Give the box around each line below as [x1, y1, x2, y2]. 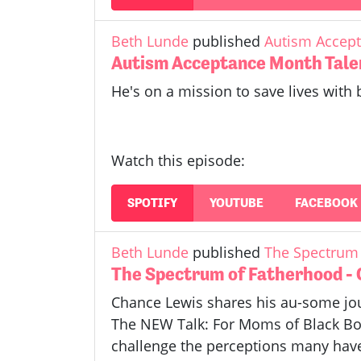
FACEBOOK [294, 194, 358, 210]
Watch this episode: [111, 151, 245, 171]
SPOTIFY [127, 194, 178, 210]
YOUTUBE [209, 194, 263, 210]
